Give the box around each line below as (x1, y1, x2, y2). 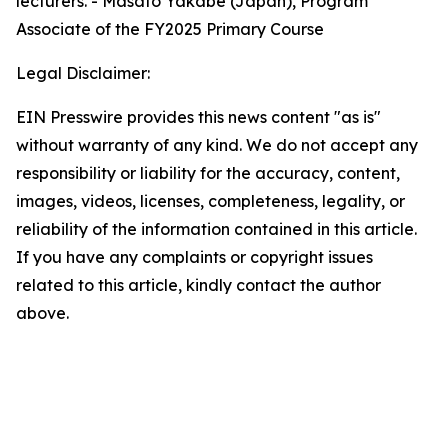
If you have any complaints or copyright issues (16, 247, 373, 267)
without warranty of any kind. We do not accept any (16, 135, 418, 155)
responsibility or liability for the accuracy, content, (16, 163, 400, 183)
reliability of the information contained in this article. (16, 219, 417, 239)
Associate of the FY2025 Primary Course (16, 19, 324, 39)
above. (16, 303, 69, 323)
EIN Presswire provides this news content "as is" (16, 107, 381, 127)
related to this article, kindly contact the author (16, 275, 381, 295)
